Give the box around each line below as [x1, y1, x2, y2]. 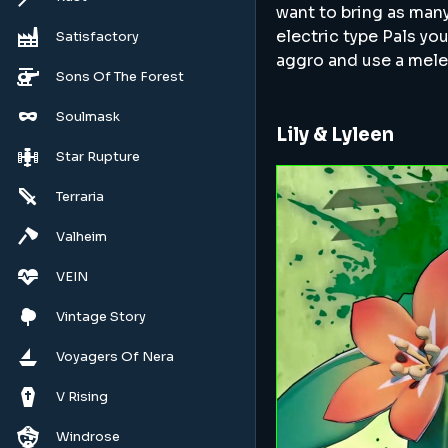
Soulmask [56, 108, 120, 125]
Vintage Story [56, 308, 146, 325]
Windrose [56, 428, 120, 445]
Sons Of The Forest [56, 68, 184, 85]
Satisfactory [56, 28, 139, 45]
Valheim [56, 228, 107, 245]
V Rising [56, 388, 108, 405]
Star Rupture [56, 148, 140, 165]
